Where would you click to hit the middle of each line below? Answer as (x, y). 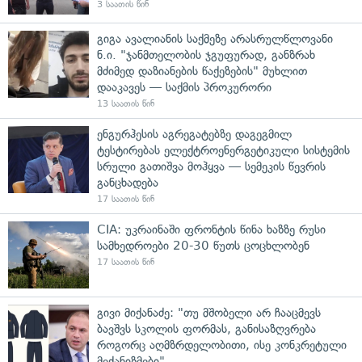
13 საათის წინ (126, 103)
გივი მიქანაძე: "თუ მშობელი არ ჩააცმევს (209, 312)
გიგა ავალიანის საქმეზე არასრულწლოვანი (215, 38)
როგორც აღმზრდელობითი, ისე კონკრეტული (222, 345)
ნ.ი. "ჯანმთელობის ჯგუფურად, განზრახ (206, 55)
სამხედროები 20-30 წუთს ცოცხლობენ (203, 245)
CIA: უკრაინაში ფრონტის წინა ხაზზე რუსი (211, 229)
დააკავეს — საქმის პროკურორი (184, 87)
